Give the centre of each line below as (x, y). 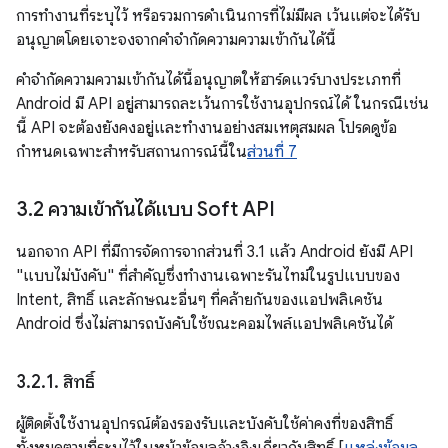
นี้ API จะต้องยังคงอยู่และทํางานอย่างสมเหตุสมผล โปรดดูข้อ (206, 128)
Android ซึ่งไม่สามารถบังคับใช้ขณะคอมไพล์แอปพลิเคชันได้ (204, 324)
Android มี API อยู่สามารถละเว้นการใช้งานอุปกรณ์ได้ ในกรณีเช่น (222, 104)
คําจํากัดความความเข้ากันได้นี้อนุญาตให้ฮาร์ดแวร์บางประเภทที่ (208, 80)
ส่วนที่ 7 (272, 152)
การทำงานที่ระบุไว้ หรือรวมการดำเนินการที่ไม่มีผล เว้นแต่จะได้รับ (218, 16)
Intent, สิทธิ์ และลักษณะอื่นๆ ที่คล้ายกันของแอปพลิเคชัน (199, 300)
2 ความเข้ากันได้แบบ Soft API (153, 209)
